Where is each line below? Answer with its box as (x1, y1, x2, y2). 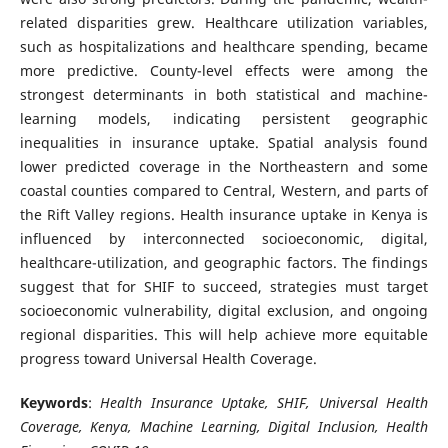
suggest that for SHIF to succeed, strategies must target (19, 276, 429, 296)
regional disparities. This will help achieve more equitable (19, 324, 429, 344)
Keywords (19, 392, 88, 412)
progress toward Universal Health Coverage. (19, 348, 317, 368)
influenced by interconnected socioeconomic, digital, (19, 228, 429, 248)
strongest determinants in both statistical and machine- (19, 84, 429, 104)
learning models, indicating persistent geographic (19, 108, 429, 128)
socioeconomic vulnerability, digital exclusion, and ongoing (19, 300, 429, 320)
